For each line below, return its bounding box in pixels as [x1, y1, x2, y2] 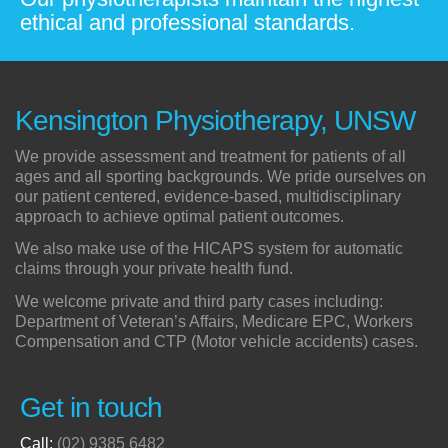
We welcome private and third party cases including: [15, 293, 383, 311]
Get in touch [20, 392, 162, 424]
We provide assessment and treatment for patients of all [15, 147, 406, 165]
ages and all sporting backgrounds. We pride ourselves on [15, 167, 426, 185]
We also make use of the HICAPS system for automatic [15, 240, 403, 258]
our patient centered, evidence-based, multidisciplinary [15, 187, 401, 205]
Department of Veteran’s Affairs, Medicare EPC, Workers [15, 313, 413, 331]
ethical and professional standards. [20, 10, 355, 36]
